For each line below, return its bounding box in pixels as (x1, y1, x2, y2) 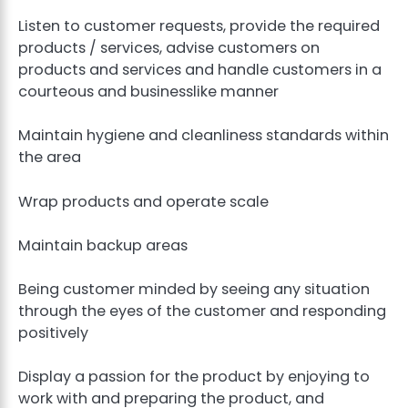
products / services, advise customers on (18, 37, 320, 59)
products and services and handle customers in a (18, 59, 382, 81)
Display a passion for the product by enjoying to (18, 365, 370, 387)
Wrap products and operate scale (18, 190, 269, 212)
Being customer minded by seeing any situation (18, 278, 370, 300)
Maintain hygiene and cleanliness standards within (18, 125, 389, 147)
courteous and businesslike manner (18, 81, 279, 103)
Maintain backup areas (18, 234, 188, 256)
